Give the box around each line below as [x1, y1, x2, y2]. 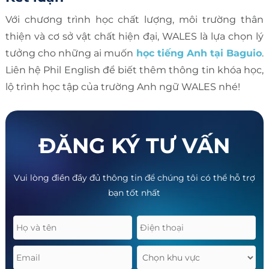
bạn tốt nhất [108, 187, 161, 198]
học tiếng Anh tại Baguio [136, 47, 262, 59]
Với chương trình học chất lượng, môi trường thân [5, 14, 264, 26]
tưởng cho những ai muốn [5, 47, 136, 59]
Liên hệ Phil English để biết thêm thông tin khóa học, [5, 64, 264, 76]
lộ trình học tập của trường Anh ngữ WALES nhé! [5, 81, 243, 93]
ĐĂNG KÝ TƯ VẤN [38, 132, 231, 159]
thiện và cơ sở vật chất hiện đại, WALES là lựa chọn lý [5, 31, 264, 43]
